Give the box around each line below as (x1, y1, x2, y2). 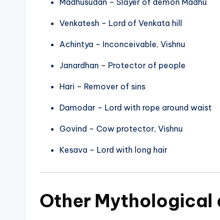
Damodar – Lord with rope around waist (59, 103, 212, 113)
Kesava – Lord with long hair (59, 145, 167, 155)
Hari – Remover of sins (59, 82, 145, 92)
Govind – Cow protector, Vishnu (59, 124, 183, 134)
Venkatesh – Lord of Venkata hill (59, 18, 182, 28)
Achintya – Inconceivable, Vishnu (59, 39, 185, 50)
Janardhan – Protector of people (59, 60, 186, 71)
